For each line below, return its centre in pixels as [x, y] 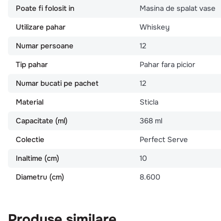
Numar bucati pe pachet [57, 83]
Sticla [149, 102]
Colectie [30, 139]
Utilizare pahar [41, 27]
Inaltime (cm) [37, 158]
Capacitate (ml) [42, 121]
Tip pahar [32, 64]
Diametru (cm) [40, 177]
